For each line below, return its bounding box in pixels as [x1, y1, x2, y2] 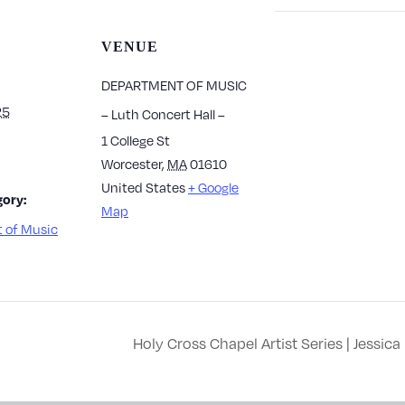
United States [101, 178, 185, 197]
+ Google [188, 178, 239, 197]
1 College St [101, 131, 170, 150]
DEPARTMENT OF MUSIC [101, 76, 247, 95]
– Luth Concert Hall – [101, 105, 225, 124]
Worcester [101, 155, 162, 174]
